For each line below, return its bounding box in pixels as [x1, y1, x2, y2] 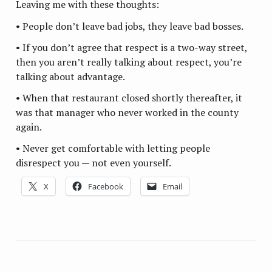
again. [16, 120, 42, 134]
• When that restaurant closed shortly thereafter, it [16, 91, 243, 105]
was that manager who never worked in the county [16, 106, 239, 120]
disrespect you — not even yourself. [16, 156, 172, 170]
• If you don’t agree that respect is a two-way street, [16, 40, 248, 54]
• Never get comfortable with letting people [16, 141, 211, 155]
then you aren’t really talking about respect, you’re [16, 55, 242, 69]
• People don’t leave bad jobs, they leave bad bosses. [16, 19, 244, 33]
